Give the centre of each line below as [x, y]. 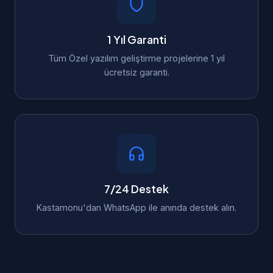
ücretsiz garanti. [136, 72]
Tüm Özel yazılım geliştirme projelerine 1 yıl [136, 58]
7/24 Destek [136, 189]
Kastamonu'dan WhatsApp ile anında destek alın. [136, 207]
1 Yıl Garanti [136, 40]
